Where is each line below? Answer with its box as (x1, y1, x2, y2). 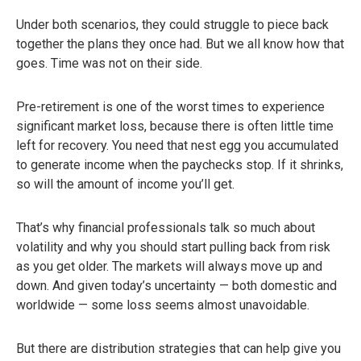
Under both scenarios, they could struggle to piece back (16, 17, 329, 33)
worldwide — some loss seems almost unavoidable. (16, 297, 309, 313)
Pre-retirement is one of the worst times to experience (16, 99, 325, 115)
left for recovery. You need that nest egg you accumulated (16, 138, 338, 154)
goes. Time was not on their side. (16, 56, 202, 72)
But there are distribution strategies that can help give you (16, 341, 341, 357)
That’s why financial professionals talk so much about (16, 220, 315, 236)
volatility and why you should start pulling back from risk (16, 239, 330, 255)
